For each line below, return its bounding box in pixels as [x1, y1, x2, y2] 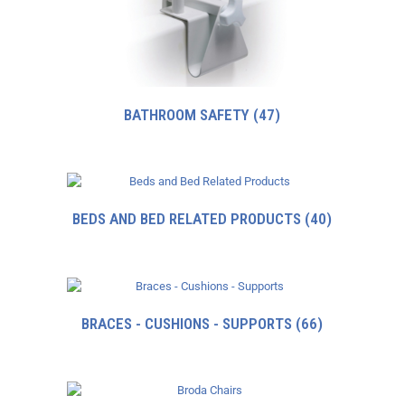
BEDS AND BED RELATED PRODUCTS [72, 210, 306, 229]
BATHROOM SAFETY [124, 105, 254, 124]
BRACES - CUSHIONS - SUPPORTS [81, 314, 297, 333]
